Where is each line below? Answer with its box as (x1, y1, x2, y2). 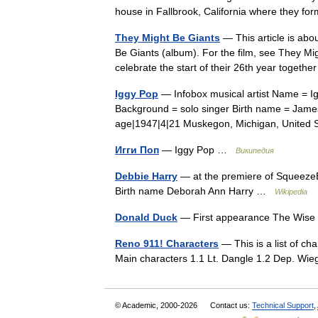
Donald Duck (115, 212, 177, 223)
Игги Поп (115, 144, 159, 155)
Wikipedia (275, 187, 307, 196)
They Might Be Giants (115, 32, 220, 43)
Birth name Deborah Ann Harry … (115, 185, 275, 197)
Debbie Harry (115, 170, 177, 182)
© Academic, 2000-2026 (115, 301, 199, 309)
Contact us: (210, 301, 252, 309)
